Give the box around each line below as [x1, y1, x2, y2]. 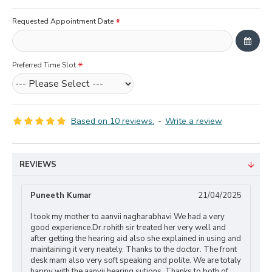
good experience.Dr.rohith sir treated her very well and [30, 222, 226, 233]
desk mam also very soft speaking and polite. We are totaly [30, 255, 241, 266]
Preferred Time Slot [12, 60, 76, 70]
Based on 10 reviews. [71, 115, 154, 127]
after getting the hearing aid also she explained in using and [30, 233, 241, 244]
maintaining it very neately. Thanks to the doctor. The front [30, 244, 237, 255]
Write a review [165, 115, 222, 127]
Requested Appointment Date [12, 16, 114, 26]
